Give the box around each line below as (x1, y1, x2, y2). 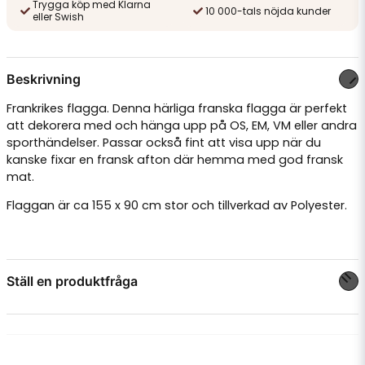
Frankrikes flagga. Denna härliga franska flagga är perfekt (7, 100, 347, 117)
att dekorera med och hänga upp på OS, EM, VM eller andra (7, 117, 357, 134)
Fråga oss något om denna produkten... (15, 320, 266, 340)
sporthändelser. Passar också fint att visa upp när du (7, 134, 321, 151)
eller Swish (33, 10, 84, 24)
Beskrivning (7, 71, 81, 87)
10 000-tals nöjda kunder (204, 3, 331, 18)
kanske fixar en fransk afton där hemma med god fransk (7, 152, 343, 168)
